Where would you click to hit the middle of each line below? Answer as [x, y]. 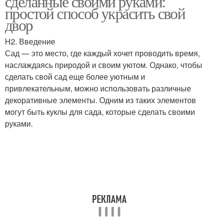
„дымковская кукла [162, 44]
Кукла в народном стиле [57, 44]
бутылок [57, 102]
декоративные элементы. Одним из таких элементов [100, 100]
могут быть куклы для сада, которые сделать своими [100, 112]
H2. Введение [30, 41]
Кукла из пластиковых [57, 90]
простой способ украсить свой [95, 13]
